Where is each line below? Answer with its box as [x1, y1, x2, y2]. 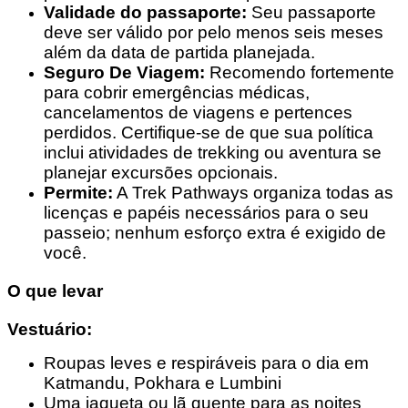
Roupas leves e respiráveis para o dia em [44, 352, 369, 372]
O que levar [7, 280, 103, 301]
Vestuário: [7, 319, 92, 339]
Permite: [44, 182, 113, 202]
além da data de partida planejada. [44, 42, 315, 62]
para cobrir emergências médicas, [44, 82, 310, 102]
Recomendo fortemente [205, 62, 394, 82]
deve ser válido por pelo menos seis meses [44, 22, 383, 42]
